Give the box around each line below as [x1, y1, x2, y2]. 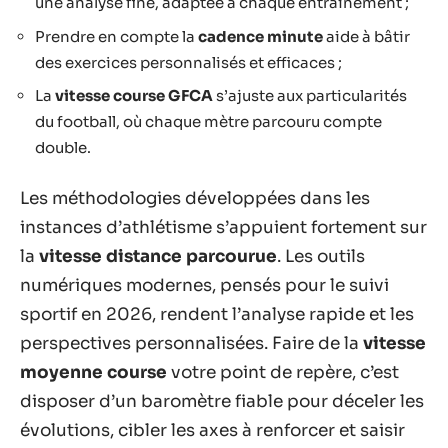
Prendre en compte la [35, 26, 198, 46]
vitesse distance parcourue [39, 245, 277, 267]
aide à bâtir [323, 26, 410, 46]
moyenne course [20, 361, 167, 383]
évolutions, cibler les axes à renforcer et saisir [20, 419, 405, 441]
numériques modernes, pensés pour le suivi [20, 274, 389, 296]
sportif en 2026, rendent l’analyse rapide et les [20, 303, 414, 325]
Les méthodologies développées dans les [20, 187, 370, 209]
